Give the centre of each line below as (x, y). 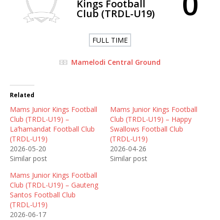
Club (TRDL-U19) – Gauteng (54, 185)
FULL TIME (110, 40)
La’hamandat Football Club (52, 129)
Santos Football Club (43, 195)
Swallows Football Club (147, 129)
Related (22, 95)
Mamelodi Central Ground (116, 62)
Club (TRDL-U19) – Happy (151, 119)
